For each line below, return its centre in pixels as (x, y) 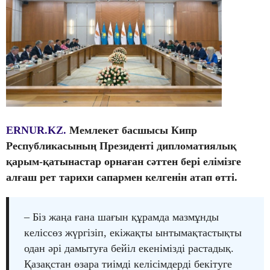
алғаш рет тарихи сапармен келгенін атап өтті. (122, 177)
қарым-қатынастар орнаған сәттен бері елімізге (124, 161)
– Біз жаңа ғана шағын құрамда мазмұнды (121, 217)
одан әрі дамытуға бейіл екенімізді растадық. (129, 248)
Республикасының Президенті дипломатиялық (121, 146)
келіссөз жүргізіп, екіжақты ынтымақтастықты (133, 232)
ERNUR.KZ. (36, 130)
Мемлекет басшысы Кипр (133, 130)
